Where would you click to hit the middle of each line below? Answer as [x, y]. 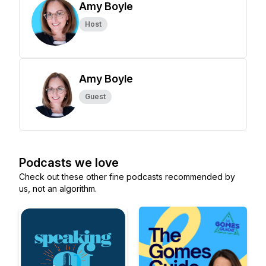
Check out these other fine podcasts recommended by [127, 177]
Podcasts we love [69, 163]
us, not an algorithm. [58, 189]
